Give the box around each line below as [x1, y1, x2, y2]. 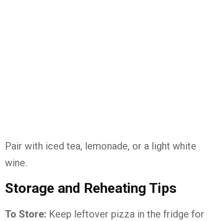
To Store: [5, 208, 46, 220]
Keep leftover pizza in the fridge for [46, 208, 204, 220]
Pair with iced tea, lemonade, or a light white [5, 140, 196, 152]
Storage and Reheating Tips [5, 180, 177, 196]
